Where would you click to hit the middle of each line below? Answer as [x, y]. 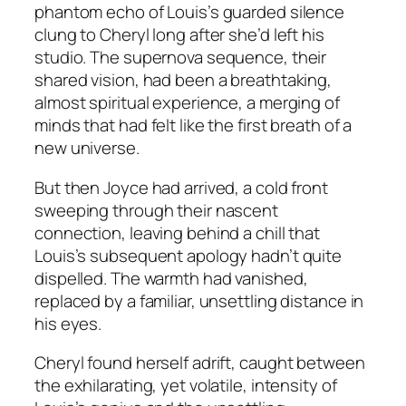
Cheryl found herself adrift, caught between [200, 363]
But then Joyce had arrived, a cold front [181, 187]
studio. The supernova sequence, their [181, 58]
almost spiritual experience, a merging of [187, 103]
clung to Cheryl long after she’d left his [179, 35]
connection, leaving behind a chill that [178, 232]
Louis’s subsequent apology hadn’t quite [188, 255]
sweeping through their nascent [156, 210]
